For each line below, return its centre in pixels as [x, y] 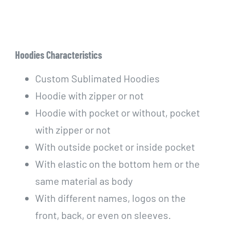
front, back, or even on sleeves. [103, 215]
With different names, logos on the [110, 198]
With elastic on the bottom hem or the [117, 163]
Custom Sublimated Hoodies [97, 78]
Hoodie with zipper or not [89, 95]
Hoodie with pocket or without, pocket [117, 112]
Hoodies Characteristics [58, 54]
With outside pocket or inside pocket [115, 146]
